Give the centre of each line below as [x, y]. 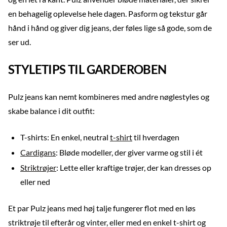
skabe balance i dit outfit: [51, 111]
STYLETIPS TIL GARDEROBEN [87, 69]
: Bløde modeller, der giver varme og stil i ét [129, 152]
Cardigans [38, 152]
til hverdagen [156, 137]
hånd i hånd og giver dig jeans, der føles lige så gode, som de [110, 28]
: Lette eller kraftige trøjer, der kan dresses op [134, 167]
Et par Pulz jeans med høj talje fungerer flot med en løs [102, 208]
